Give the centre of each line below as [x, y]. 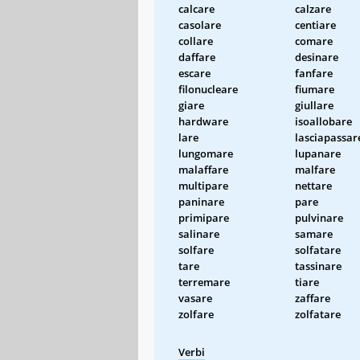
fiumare [315, 89]
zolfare [196, 314]
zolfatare [318, 314]
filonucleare [208, 89]
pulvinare [319, 217]
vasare [195, 298]
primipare [204, 217]
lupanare [318, 153]
